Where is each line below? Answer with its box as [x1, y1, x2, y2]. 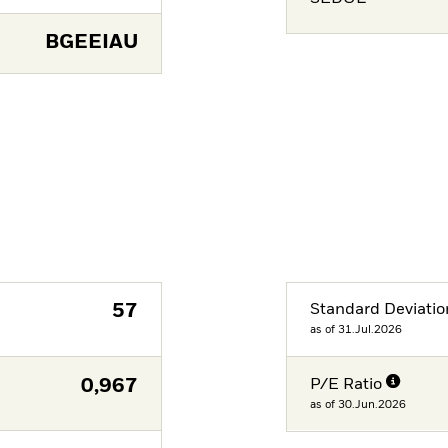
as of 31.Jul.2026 [310, 324, 403, 336]
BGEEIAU [44, 33, 138, 53]
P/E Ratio [310, 376, 383, 393]
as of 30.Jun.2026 [310, 398, 407, 410]
